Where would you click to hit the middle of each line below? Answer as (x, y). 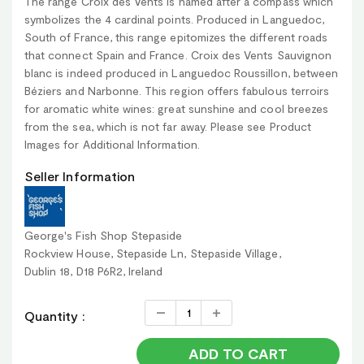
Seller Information (80, 175)
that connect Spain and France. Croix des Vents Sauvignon (178, 54)
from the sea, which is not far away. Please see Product (168, 126)
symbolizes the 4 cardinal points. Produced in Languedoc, (174, 19)
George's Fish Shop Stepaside (104, 235)
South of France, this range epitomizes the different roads (176, 37)
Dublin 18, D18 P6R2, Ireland (94, 271)
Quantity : (55, 315)
